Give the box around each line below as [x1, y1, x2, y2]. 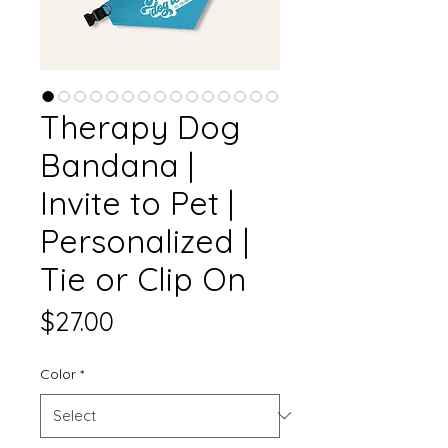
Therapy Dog [40, 106, 240, 147]
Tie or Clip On [40, 258, 246, 299]
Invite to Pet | [40, 182, 234, 223]
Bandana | [40, 144, 194, 185]
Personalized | [40, 220, 249, 261]
